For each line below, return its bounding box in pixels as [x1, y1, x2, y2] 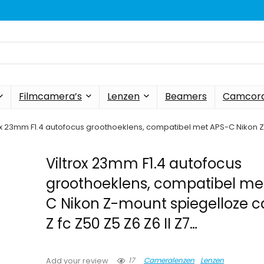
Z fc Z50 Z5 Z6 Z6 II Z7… [46, 214, 198, 233]
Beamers [165, 90, 207, 103]
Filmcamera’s [19, 90, 82, 103]
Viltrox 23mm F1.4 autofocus [46, 154, 242, 173]
